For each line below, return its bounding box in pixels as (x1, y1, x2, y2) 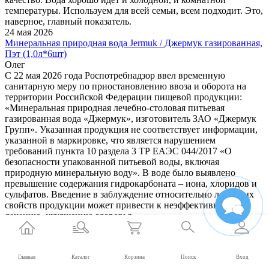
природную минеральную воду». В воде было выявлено (5, 168, 235, 178)
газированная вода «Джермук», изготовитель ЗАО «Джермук (5, 113, 256, 124)
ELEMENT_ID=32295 (5, 232, 95, 243)
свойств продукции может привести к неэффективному (5, 200, 234, 211)
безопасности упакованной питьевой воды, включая (5, 157, 219, 168)
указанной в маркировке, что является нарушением (5, 135, 216, 146)
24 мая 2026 (5, 27, 53, 38)
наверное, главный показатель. (5, 16, 131, 27)
